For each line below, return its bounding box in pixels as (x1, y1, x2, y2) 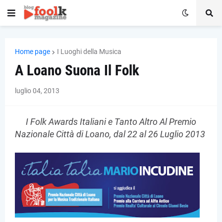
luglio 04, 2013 (15, 87, 59, 95)
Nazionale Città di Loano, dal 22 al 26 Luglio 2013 (15, 129, 205, 139)
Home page (15, 48, 50, 55)
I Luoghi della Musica (57, 48, 121, 55)
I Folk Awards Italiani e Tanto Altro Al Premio (26, 116, 196, 127)
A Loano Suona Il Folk (15, 62, 139, 79)
